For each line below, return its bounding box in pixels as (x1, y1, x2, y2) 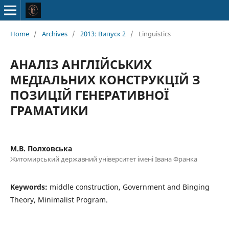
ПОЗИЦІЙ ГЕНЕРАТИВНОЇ (10, 86, 169, 103)
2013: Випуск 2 (80, 29, 126, 38)
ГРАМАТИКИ (10, 101, 88, 119)
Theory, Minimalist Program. (10, 194, 108, 204)
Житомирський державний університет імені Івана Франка (10, 154, 197, 164)
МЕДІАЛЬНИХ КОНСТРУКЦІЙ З (10, 71, 200, 88)
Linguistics (138, 29, 171, 38)
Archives (41, 29, 67, 38)
